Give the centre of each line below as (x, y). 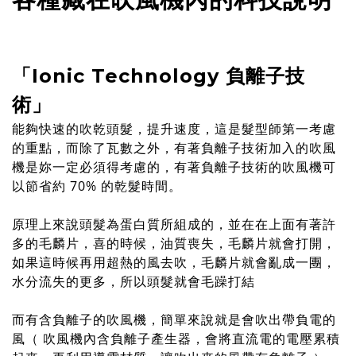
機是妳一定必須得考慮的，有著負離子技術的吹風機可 (174, 167)
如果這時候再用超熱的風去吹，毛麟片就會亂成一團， (174, 263)
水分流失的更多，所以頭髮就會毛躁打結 (133, 282)
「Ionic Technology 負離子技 (159, 76)
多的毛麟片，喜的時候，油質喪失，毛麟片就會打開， (174, 244)
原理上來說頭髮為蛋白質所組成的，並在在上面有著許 (174, 224)
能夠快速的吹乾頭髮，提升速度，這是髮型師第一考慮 (174, 129)
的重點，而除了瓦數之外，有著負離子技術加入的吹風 (174, 148)
